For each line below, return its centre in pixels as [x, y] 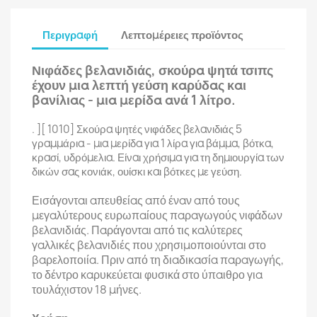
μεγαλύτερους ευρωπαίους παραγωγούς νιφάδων [157, 215]
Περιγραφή [70, 35]
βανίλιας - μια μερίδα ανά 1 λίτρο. [134, 100]
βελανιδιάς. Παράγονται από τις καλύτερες [137, 230]
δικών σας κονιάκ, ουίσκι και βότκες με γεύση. [137, 172]
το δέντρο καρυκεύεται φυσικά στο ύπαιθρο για [147, 275]
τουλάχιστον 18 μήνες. [87, 289]
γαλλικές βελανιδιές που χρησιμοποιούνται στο [149, 245]
